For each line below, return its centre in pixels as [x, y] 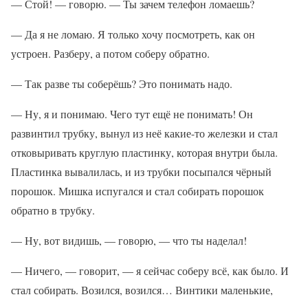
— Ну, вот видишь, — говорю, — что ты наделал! [129, 240]
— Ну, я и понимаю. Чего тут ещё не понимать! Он [132, 114]
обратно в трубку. [53, 210]
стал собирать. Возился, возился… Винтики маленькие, [142, 290]
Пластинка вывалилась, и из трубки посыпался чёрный [141, 172]
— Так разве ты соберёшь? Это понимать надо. [122, 84]
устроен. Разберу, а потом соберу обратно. [110, 53]
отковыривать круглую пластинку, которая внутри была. [144, 152]
